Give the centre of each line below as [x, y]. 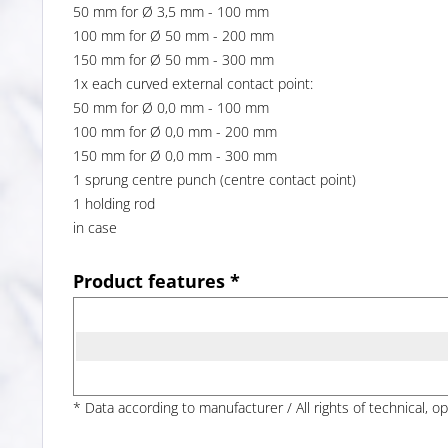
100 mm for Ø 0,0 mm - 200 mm [175, 131]
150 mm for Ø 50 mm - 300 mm [173, 59]
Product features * [156, 280]
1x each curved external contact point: [193, 83]
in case [95, 227]
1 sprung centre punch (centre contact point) [214, 179]
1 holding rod [114, 203]
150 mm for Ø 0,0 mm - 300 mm [175, 155]
